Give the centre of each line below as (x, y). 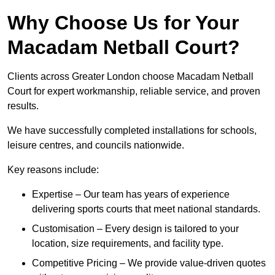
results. (23, 106)
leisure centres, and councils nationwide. (96, 145)
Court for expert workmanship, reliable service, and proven (134, 91)
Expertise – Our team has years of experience (131, 195)
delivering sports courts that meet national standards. (146, 209)
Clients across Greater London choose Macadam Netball (130, 77)
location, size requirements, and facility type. (128, 244)
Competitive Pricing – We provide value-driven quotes (149, 263)
